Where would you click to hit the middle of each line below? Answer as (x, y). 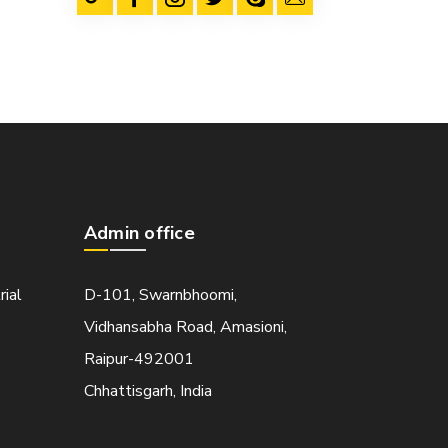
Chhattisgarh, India (147, 391)
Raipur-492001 (138, 359)
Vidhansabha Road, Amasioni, (185, 327)
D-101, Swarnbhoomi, (160, 295)
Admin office (139, 233)
